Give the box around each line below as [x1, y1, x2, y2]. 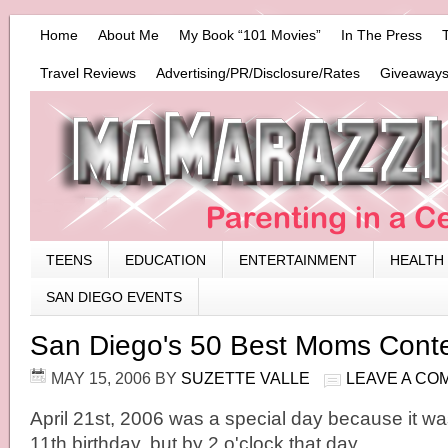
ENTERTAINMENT [239, 252, 357, 268]
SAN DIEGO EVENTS [46, 289, 182, 305]
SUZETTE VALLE [181, 369, 310, 387]
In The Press [341, 27, 422, 43]
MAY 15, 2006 [51, 369, 151, 387]
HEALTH [390, 252, 444, 268]
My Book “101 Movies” [179, 27, 321, 43]
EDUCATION [125, 252, 206, 268]
